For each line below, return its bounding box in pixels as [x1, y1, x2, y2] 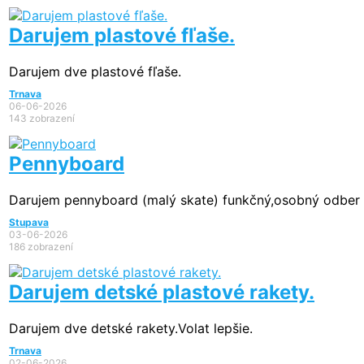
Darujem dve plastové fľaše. [9, 63, 181, 80]
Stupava [9, 216, 49, 229]
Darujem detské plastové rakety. [9, 280, 314, 305]
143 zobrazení [9, 112, 75, 125]
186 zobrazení [9, 240, 73, 253]
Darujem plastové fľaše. [9, 24, 235, 48]
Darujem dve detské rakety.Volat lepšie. [9, 320, 253, 337]
